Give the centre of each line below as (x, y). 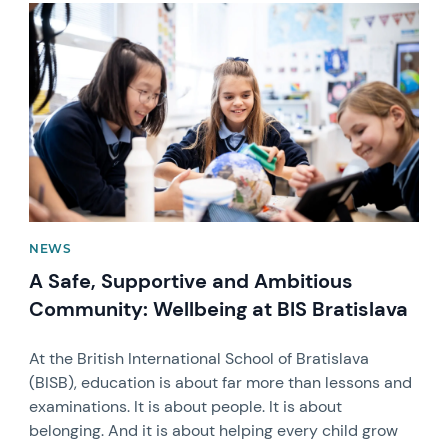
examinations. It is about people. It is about (186, 407)
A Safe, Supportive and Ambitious (191, 281)
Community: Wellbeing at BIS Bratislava (219, 309)
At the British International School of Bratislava (199, 359)
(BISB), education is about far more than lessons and (221, 383)
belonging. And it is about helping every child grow (214, 431)
